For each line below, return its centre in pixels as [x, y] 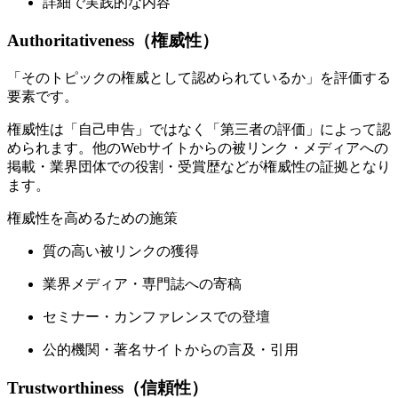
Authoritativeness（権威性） [113, 41]
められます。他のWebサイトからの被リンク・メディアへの [198, 147]
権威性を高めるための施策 [92, 218]
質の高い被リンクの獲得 [121, 251]
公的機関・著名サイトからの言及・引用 [171, 349]
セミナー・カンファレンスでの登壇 [156, 316]
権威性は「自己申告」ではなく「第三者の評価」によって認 [199, 129]
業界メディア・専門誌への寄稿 [142, 283]
